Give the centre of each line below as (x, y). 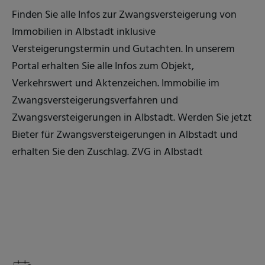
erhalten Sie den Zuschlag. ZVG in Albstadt (107, 152)
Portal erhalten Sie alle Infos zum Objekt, (103, 66)
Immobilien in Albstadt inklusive (84, 32)
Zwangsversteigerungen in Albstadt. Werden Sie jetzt (132, 118)
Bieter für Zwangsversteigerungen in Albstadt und (125, 135)
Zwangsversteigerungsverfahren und (95, 101)
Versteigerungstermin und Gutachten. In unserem (123, 49)
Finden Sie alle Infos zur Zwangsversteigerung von (124, 15)
